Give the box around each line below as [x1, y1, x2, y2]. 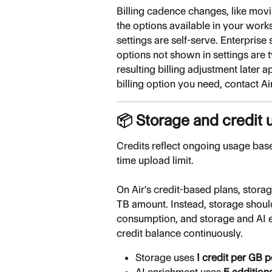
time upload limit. [117, 154, 194, 166]
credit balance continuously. [117, 226, 243, 239]
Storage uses [135, 251, 197, 263]
